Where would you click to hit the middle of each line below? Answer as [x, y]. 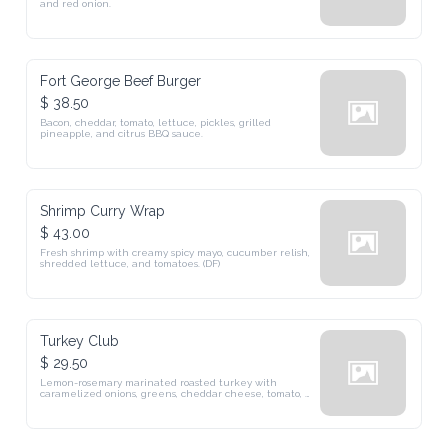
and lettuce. [71, 404]
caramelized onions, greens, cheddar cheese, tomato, [171, 393]
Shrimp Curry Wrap [103, 211]
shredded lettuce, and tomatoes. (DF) [130, 263]
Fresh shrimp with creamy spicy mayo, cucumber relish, [175, 252]
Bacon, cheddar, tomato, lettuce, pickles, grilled [156, 122]
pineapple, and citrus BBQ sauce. [122, 133]
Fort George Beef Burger [121, 81]
